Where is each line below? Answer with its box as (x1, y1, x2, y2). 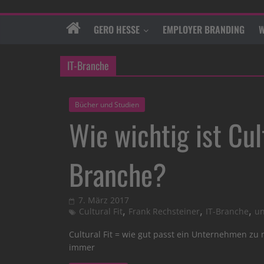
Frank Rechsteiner (128, 206, 200, 217)
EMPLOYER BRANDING (163, 22, 245, 37)
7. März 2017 (78, 194, 129, 206)
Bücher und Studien (75, 100, 139, 110)
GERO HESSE (94, 22, 140, 37)
